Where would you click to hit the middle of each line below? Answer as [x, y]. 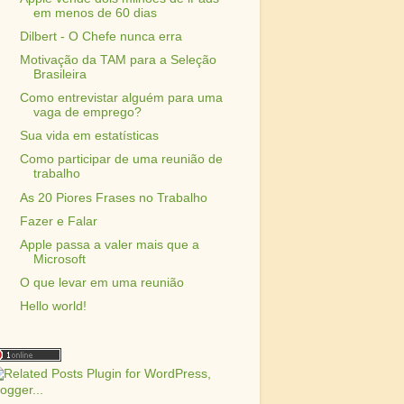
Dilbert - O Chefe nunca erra [101, 36]
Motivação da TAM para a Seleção [118, 60]
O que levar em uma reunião [101, 282]
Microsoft [59, 259]
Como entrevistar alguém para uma [121, 98]
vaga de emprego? [87, 113]
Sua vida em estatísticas [89, 136]
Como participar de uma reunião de [121, 160]
